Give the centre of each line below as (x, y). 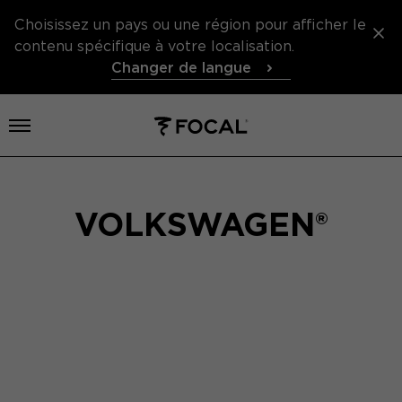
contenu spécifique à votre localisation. (154, 46)
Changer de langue (181, 68)
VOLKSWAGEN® (201, 224)
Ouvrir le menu (72, 125)
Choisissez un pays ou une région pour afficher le (190, 25)
